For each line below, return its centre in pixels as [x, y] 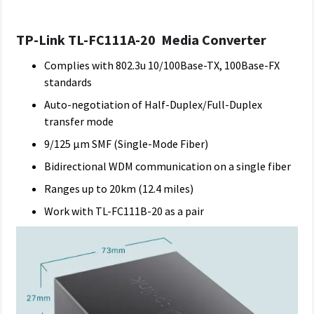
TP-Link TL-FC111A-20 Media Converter [141, 40]
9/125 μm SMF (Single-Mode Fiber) [126, 144]
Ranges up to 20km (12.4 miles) [119, 189]
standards [68, 82]
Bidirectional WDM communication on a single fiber [168, 166]
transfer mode [79, 121]
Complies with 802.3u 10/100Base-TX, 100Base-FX [162, 65]
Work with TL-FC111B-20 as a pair [124, 211]
